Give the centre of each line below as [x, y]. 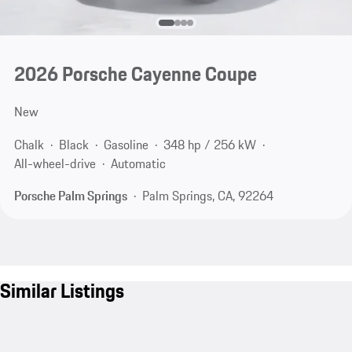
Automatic [138, 163]
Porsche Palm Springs [70, 196]
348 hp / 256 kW [209, 144]
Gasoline [126, 144]
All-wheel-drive [55, 163]
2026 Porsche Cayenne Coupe [135, 74]
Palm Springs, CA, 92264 [207, 196]
